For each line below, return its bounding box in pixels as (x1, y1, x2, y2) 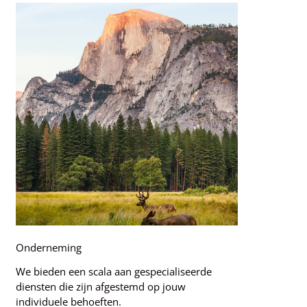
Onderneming (15, 240, 82, 254)
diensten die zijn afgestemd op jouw (15, 279, 186, 293)
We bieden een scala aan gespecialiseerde (15, 264, 212, 278)
